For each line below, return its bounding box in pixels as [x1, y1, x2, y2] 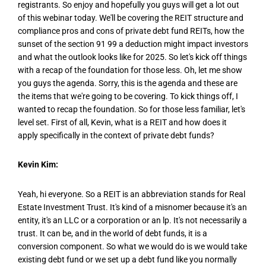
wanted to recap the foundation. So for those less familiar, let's [18, 104, 245, 115]
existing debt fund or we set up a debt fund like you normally [18, 254, 237, 264]
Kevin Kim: [18, 160, 58, 170]
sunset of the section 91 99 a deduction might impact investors [18, 39, 248, 49]
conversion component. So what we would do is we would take [18, 241, 247, 251]
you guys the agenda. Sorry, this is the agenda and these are [18, 78, 237, 88]
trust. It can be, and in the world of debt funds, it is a [18, 228, 207, 238]
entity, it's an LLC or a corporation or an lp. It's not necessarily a [18, 215, 247, 225]
